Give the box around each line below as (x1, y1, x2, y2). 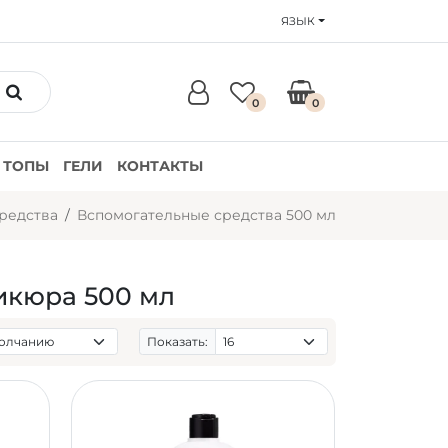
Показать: (147, 333, 209, 349)
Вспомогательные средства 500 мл (76, 206, 336, 224)
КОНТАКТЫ (117, 157, 203, 175)
